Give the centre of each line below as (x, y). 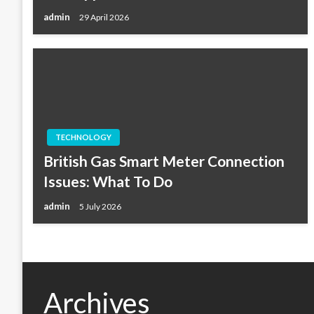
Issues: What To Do (108, 181)
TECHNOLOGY (83, 137)
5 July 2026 (100, 206)
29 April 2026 (104, 17)
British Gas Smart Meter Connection (164, 161)
